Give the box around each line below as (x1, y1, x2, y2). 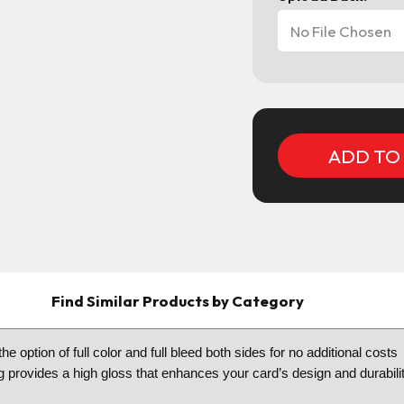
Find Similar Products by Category (50, 291, 304, 311)
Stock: (252, 85, 296, 103)
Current (252, 64, 308, 82)
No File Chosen (290, 21, 391, 41)
